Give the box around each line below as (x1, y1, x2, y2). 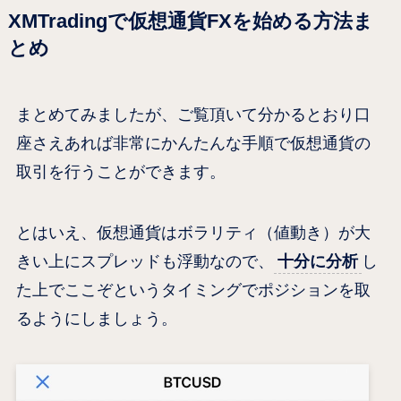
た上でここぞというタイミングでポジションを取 (15, 280, 371, 299)
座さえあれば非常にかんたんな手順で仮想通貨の (15, 133, 371, 152)
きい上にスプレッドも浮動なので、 (15, 252, 274, 270)
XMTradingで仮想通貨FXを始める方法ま (7, 10, 373, 32)
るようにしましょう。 (15, 309, 177, 328)
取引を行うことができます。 (15, 162, 226, 181)
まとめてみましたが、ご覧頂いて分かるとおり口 (15, 105, 371, 124)
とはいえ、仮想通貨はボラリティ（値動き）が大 (15, 223, 371, 242)
